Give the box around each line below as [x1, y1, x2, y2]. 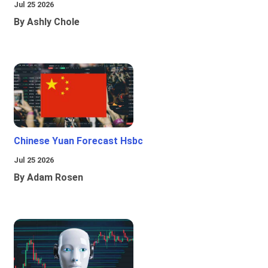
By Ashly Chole [14, 16, 80, 28]
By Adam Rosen [14, 172, 83, 184]
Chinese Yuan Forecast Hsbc [14, 135, 143, 147]
